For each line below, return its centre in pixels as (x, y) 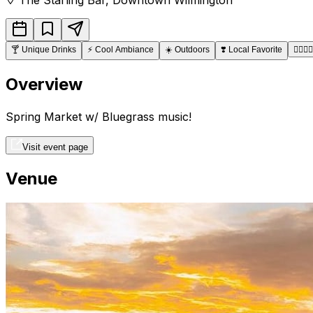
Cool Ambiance (124, 49)
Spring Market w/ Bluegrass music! (99, 116)
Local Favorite (255, 49)
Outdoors (192, 49)
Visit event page (55, 147)
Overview (44, 84)
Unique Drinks (49, 49)
